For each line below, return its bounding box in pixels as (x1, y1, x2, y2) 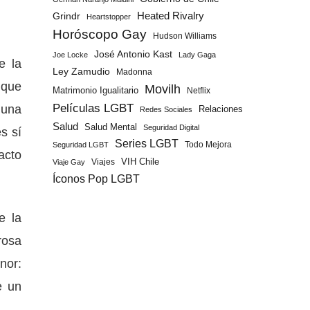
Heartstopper (86, 12, 131, 21)
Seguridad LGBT (53, 140, 109, 149)
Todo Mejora (185, 140, 232, 149)
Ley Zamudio (53, 66, 110, 77)
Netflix (187, 86, 210, 95)
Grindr (53, 10, 80, 21)
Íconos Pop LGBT (53, 172, 140, 185)
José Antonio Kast (94, 48, 172, 60)
